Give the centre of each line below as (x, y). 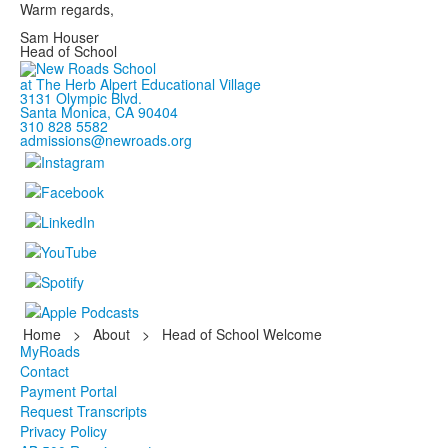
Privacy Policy (63, 431)
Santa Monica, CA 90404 (99, 112)
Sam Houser (59, 37)
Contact (44, 371)
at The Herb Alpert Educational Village (140, 84)
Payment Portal (68, 391)
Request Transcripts (83, 411)
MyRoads (50, 351)
